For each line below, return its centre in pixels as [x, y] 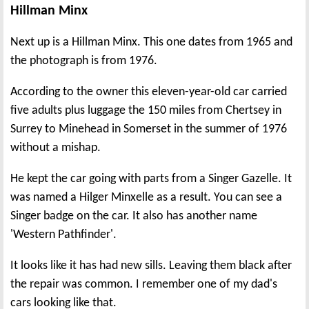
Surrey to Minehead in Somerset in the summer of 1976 [149, 130]
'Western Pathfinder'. [63, 235]
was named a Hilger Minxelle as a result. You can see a [146, 198]
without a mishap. [56, 148]
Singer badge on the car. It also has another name [134, 217]
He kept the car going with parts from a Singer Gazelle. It [151, 179]
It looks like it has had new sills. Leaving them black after [151, 266]
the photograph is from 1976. [84, 61]
